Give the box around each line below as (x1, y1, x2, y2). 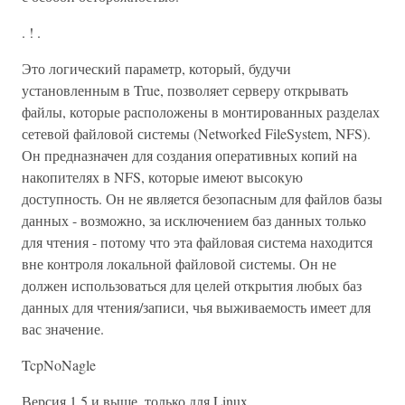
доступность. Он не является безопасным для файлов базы (22, 189, 382, 208)
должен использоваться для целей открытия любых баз (22, 276, 362, 295)
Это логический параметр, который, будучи (22, 59, 291, 78)
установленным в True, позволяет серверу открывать (22, 80, 348, 99)
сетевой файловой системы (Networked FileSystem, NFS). (22, 124, 371, 143)
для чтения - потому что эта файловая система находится (22, 232, 372, 251)
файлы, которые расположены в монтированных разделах (22, 102, 380, 121)
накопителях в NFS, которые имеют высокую (22, 167, 303, 186)
